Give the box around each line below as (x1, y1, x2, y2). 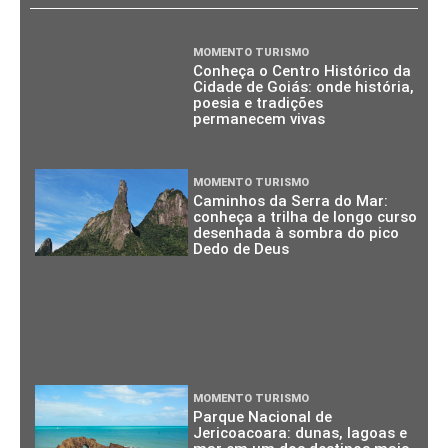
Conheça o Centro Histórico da (193, 62, 412, 80)
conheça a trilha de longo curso (193, 207, 418, 226)
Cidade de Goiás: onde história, (193, 78, 415, 96)
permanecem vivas (193, 110, 326, 128)
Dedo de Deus (193, 239, 290, 258)
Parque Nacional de (193, 408, 333, 427)
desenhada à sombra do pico (193, 223, 400, 242)
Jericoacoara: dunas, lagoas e (193, 424, 408, 443)
